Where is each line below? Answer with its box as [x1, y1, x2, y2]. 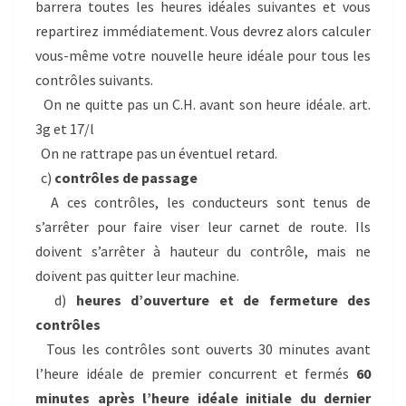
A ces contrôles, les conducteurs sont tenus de [35, 193, 371, 212]
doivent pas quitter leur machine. [35, 266, 239, 285]
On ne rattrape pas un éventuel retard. [35, 144, 277, 163]
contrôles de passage [54, 169, 198, 188]
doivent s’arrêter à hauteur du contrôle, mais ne [35, 242, 371, 261]
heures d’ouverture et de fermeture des [75, 291, 371, 310]
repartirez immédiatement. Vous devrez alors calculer [35, 22, 371, 41]
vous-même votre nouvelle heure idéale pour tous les [35, 46, 371, 65]
